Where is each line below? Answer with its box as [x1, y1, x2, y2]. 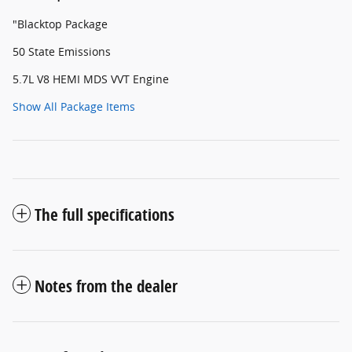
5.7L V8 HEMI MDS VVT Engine [13, 71, 169, 87]
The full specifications [35, 203, 174, 226]
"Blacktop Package [13, 16, 108, 32]
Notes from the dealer [35, 275, 178, 298]
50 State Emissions [13, 44, 111, 60]
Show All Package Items [13, 99, 135, 115]
